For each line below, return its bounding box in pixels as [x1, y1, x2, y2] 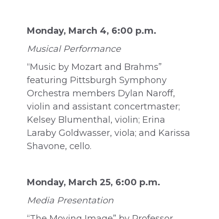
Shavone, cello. [27, 141, 91, 152]
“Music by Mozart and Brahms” [27, 62, 162, 72]
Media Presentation [27, 195, 113, 206]
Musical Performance [27, 44, 121, 54]
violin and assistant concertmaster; [27, 101, 180, 112]
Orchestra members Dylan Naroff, [27, 88, 175, 99]
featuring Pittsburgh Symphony [27, 75, 167, 86]
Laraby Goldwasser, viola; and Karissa [27, 128, 190, 138]
